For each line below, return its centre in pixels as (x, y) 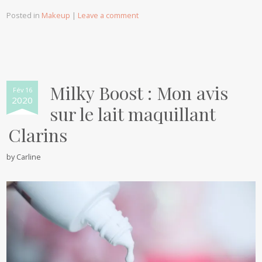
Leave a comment (108, 15)
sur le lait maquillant (133, 114)
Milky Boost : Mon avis (139, 93)
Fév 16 (22, 90)
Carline (29, 157)
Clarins (38, 135)
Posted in (24, 15)
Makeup (56, 15)
